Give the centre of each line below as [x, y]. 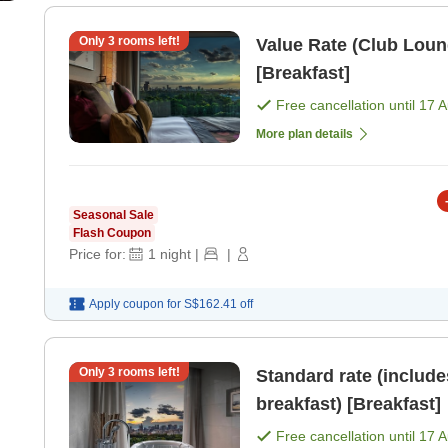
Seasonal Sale [113, 215]
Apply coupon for [135, 304]
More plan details [304, 134]
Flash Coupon [112, 233]
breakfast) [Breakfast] [348, 404]
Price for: [97, 254]
